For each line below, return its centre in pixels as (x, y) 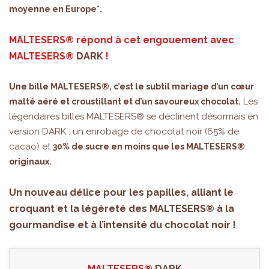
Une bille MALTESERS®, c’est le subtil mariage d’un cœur (131, 87)
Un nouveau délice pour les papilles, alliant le (121, 193)
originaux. (30, 162)
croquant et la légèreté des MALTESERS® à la (122, 209)
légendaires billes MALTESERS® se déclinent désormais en (134, 117)
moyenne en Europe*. (56, 9)
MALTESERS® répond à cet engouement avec (122, 40)
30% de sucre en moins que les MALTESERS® (149, 147)
